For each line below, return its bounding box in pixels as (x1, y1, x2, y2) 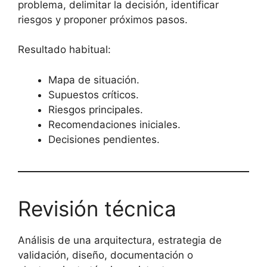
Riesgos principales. (48, 103, 143, 116)
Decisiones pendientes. (48, 133, 160, 145)
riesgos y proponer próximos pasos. (18, 13, 188, 26)
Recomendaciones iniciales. (48, 118, 181, 131)
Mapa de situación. (48, 73, 139, 86)
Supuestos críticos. (48, 88, 139, 101)
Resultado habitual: (18, 44, 111, 55)
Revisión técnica (18, 195, 176, 221)
